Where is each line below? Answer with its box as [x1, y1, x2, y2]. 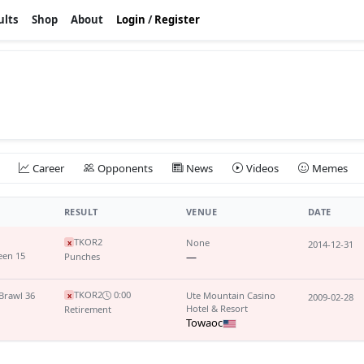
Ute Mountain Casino [186, 289, 275, 302]
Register [154, 12, 201, 27]
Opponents [97, 160, 153, 175]
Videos [246, 160, 279, 175]
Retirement [64, 303, 111, 316]
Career [32, 160, 64, 175]
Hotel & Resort [186, 302, 248, 315]
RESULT [64, 206, 98, 219]
